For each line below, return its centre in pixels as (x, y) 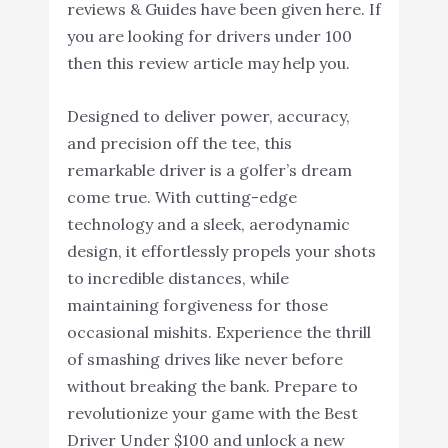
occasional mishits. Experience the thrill (218, 331)
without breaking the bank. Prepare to (212, 385)
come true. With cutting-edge (181, 196)
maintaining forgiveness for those (197, 304)
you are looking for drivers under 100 (209, 35)
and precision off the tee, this (179, 142)
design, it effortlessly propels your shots (221, 250)
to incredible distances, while (177, 277)
